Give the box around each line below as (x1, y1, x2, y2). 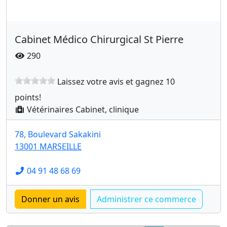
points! (15, 92, 41, 103)
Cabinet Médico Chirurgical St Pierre (15, 32, 183, 46)
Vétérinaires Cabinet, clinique (25, 104, 139, 115)
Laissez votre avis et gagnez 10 (55, 76, 175, 87)
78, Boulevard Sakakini (15, 129, 101, 140)
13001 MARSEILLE (15, 141, 82, 152)
